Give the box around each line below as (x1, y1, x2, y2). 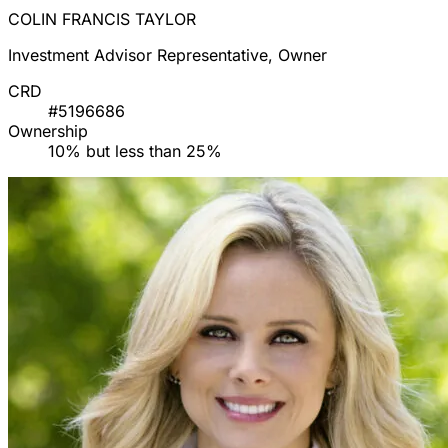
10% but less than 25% (48, 141, 222, 162)
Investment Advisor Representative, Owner (8, 45, 327, 66)
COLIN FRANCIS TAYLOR (8, 9, 196, 30)
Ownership (8, 121, 88, 142)
